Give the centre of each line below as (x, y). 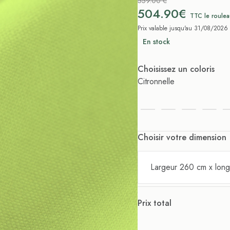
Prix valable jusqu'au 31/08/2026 (183, 28)
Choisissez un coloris (176, 69)
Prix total (155, 203)
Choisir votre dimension (182, 137)
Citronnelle (156, 81)
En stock (156, 42)
